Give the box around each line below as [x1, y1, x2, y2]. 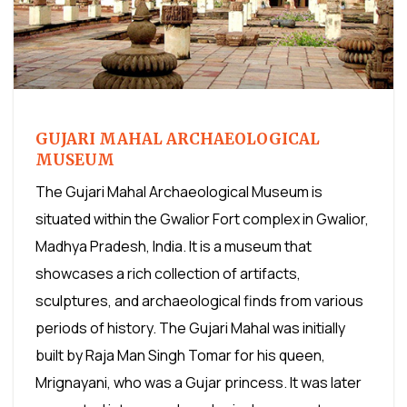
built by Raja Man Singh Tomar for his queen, [35, 345, 325, 365]
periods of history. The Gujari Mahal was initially [35, 318, 345, 338]
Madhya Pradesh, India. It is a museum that [35, 236, 312, 256]
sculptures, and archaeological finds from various [35, 291, 363, 311]
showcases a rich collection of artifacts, [35, 263, 301, 283]
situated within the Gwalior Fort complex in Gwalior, [35, 209, 369, 229]
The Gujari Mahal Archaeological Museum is [35, 182, 323, 202]
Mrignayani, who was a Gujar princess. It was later [35, 372, 362, 392]
